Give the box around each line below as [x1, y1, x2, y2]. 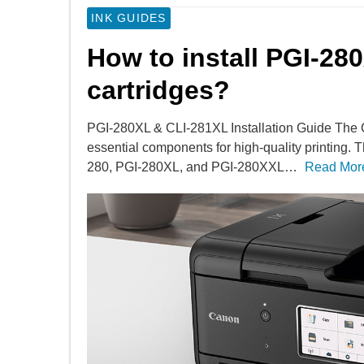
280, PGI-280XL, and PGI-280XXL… [87, 160, 297, 174]
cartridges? [87, 76, 230, 105]
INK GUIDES [91, 11, 167, 24]
